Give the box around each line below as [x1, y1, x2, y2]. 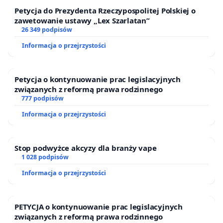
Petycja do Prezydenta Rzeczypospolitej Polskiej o [14, 5, 196, 15]
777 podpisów [21, 94, 64, 103]
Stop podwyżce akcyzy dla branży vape [14, 142, 157, 153]
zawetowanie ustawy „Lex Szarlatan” [14, 15, 150, 25]
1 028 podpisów [21, 152, 69, 161]
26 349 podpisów [21, 25, 72, 34]
